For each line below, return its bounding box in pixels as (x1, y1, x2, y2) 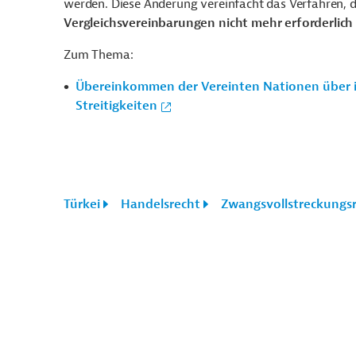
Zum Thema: (64, 47, 133, 63)
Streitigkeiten (75, 98, 157, 114)
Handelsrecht (121, 196, 200, 212)
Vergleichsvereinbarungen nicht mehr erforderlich (64, 15, 354, 31)
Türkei (64, 196, 100, 212)
